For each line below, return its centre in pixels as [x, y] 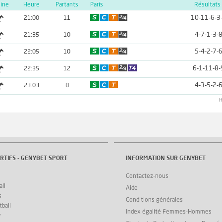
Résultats [207, 5]
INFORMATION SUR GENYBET [166, 159]
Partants [67, 5]
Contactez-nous [147, 176]
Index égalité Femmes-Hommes [169, 212]
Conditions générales [154, 200]
